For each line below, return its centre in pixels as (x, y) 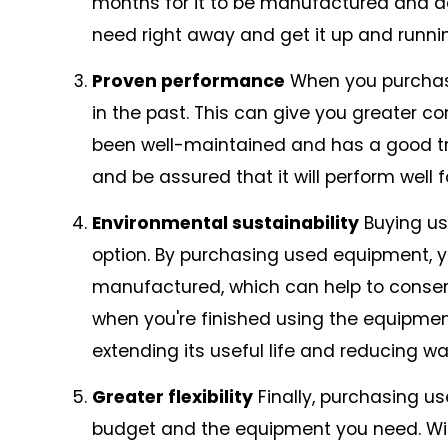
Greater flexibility (172, 396)
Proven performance (188, 80)
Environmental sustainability (225, 222)
